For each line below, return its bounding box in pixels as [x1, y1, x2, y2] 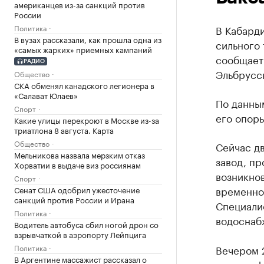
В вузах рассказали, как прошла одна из [14, 33, 161, 45]
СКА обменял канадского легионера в [14, 78, 154, 91]
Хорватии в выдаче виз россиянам [14, 158, 141, 170]
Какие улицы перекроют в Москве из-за [14, 113, 159, 126]
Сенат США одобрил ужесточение [14, 183, 140, 195]
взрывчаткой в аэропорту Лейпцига [14, 227, 146, 240]
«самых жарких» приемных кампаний [14, 43, 152, 55]
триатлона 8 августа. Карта [14, 123, 114, 136]
